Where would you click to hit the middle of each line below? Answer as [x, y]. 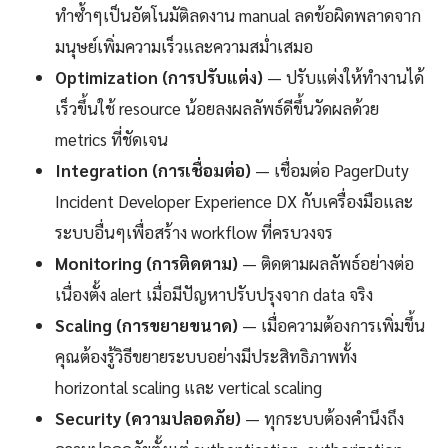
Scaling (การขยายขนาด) [146, 324]
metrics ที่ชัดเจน [111, 138]
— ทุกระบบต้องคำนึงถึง [322, 417]
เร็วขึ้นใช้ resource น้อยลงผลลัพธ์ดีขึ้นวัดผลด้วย [217, 107]
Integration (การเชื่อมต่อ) [153, 169]
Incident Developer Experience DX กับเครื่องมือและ [234, 200]
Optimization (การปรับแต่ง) [159, 76]
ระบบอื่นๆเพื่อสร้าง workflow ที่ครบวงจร [194, 231]
